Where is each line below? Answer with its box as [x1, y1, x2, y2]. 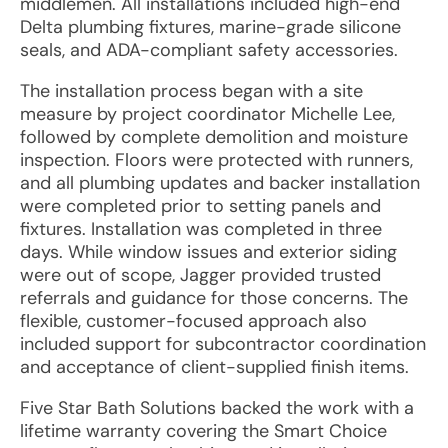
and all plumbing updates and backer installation [20, 171, 420, 195]
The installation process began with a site [20, 79, 363, 103]
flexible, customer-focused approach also [20, 309, 367, 333]
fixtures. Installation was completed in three [20, 217, 382, 241]
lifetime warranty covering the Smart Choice [20, 419, 387, 443]
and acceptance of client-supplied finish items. [20, 355, 409, 379]
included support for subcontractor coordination [20, 332, 426, 356]
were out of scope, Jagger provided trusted [20, 263, 381, 287]
